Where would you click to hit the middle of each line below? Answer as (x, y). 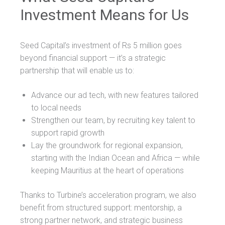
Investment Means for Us (104, 15)
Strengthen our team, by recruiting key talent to (113, 120)
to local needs (56, 107)
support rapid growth (68, 133)
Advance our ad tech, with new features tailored (115, 95)
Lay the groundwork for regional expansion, (107, 145)
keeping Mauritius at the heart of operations (107, 170)
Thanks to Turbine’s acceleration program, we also (108, 195)
